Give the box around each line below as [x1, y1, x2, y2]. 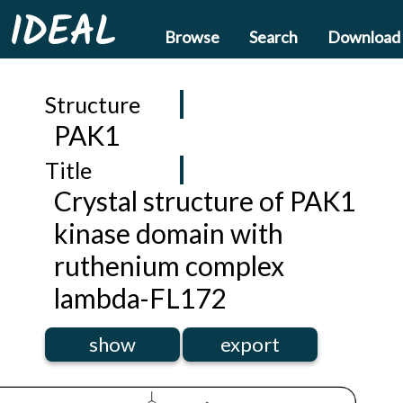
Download [327, 27, 400, 47]
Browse [165, 27, 219, 47]
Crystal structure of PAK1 [54, 184, 355, 217]
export [220, 332, 280, 356]
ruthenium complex [54, 249, 284, 282]
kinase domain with [54, 217, 283, 249]
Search [249, 27, 298, 47]
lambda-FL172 [54, 282, 226, 314]
